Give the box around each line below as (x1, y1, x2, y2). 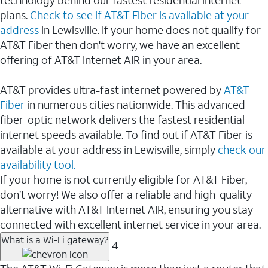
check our (215, 142, 266, 157)
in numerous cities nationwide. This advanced (27, 97, 245, 112)
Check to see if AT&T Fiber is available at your (30, 7, 249, 22)
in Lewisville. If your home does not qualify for (39, 22, 261, 37)
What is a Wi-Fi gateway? (1, 233, 108, 246)
